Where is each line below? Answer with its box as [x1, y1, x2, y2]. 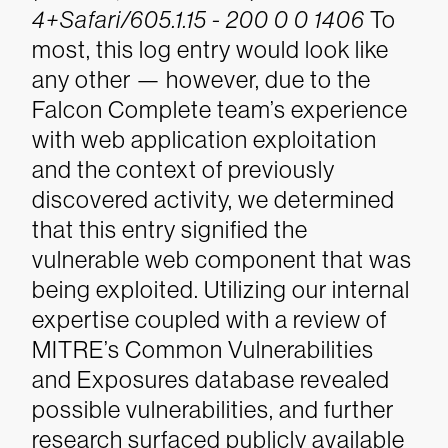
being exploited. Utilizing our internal [32, 276, 410, 303]
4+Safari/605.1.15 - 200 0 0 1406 [32, 6, 365, 33]
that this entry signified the [32, 216, 308, 243]
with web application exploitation [32, 126, 377, 153]
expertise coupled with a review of [32, 306, 387, 333]
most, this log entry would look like [32, 36, 389, 63]
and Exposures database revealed [32, 366, 390, 393]
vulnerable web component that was [32, 246, 412, 273]
